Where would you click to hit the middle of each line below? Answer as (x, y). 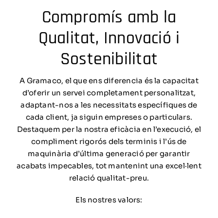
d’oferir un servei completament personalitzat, (109, 92)
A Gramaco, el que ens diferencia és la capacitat (109, 80)
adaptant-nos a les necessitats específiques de (109, 105)
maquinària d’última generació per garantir (109, 153)
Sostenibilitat (109, 59)
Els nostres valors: (109, 200)
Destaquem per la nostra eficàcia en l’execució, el (109, 129)
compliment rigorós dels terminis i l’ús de (109, 141)
